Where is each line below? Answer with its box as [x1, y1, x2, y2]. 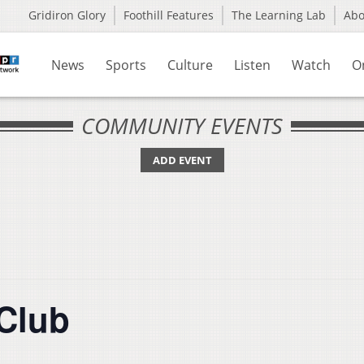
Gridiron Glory [28, 7, 106, 23]
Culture [167, 56, 213, 74]
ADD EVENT [152, 153, 212, 167]
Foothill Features [123, 7, 214, 23]
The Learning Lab [232, 7, 326, 23]
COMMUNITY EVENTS [81, 110, 283, 141]
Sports [106, 56, 146, 74]
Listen [234, 56, 271, 74]
